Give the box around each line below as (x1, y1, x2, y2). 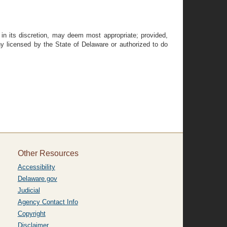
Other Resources (17, 149, 79, 158)
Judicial (17, 186, 40, 194)
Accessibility (17, 163, 55, 171)
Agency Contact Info (17, 198, 78, 206)
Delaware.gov (17, 175, 57, 182)
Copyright (17, 210, 46, 217)
